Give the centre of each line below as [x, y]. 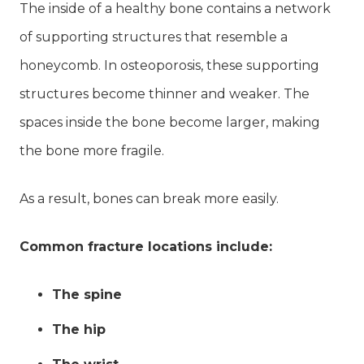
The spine [87, 294]
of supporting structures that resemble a [154, 37]
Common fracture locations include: [146, 246]
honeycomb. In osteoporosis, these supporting [169, 65]
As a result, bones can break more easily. [149, 198]
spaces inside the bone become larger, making [170, 122]
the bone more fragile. [92, 150]
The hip [79, 329]
